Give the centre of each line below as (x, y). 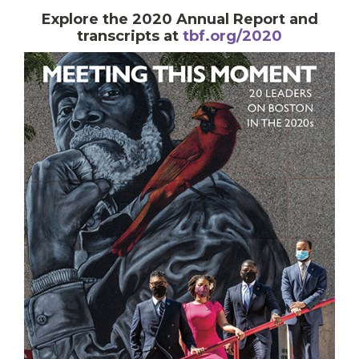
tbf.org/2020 (232, 36)
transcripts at (130, 36)
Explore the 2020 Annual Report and (179, 20)
